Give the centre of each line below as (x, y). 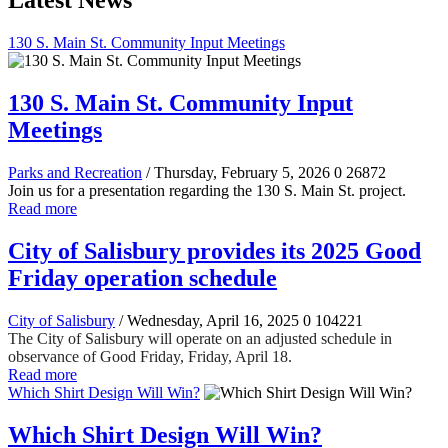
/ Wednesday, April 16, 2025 (209, 320)
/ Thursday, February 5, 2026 (238, 172)
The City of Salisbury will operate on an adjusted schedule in (200, 338)
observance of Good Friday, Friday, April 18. (150, 356)
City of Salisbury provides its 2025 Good (214, 250)
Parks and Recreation (75, 172)
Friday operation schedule (142, 277)
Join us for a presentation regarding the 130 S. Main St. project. (207, 190)
